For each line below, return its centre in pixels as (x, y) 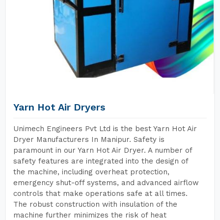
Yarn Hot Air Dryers (59, 107)
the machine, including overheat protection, (91, 172)
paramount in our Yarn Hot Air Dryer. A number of (103, 150)
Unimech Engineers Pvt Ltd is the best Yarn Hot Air (105, 129)
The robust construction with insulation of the (95, 204)
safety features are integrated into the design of (101, 161)
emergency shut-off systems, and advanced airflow (106, 183)
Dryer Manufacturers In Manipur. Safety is (89, 139)
